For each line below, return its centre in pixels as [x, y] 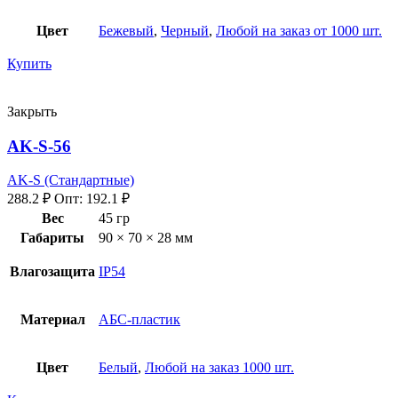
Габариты [52, 238]
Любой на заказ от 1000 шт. [299, 30]
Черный [185, 30]
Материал [52, 320]
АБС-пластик [139, 320]
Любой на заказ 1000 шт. [219, 368]
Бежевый [126, 30]
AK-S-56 [39, 146]
